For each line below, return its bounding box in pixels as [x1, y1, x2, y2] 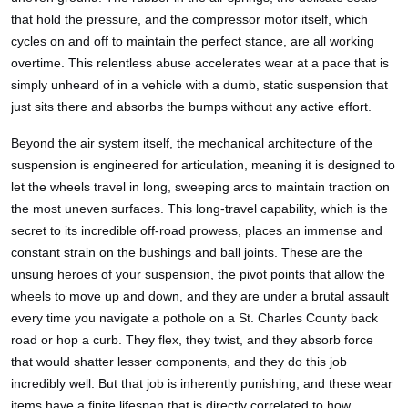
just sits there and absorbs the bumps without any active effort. [11, 98, 372, 114]
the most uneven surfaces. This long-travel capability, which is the [11, 200, 388, 216]
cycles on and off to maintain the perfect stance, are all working [11, 33, 374, 48]
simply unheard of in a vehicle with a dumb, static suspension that [11, 76, 388, 92]
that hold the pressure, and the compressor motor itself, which [11, 11, 368, 26]
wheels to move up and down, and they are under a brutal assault [11, 288, 389, 303]
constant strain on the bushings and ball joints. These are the [11, 244, 362, 260]
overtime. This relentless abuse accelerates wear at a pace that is [11, 55, 389, 70]
